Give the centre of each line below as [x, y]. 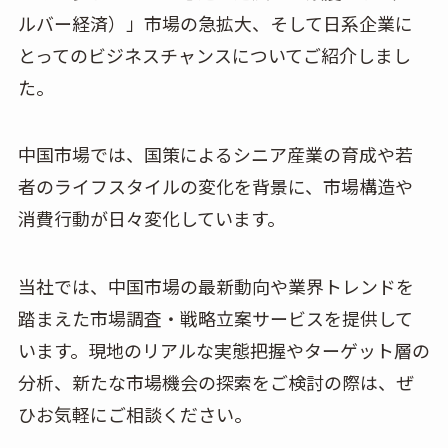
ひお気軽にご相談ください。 [134, 414]
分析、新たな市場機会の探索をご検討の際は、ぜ [215, 382]
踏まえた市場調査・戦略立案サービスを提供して [215, 318]
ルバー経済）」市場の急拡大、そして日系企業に [215, 22]
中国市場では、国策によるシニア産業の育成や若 [215, 154]
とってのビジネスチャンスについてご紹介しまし [214, 54]
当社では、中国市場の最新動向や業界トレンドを [215, 286]
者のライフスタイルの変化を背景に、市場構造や [215, 186]
